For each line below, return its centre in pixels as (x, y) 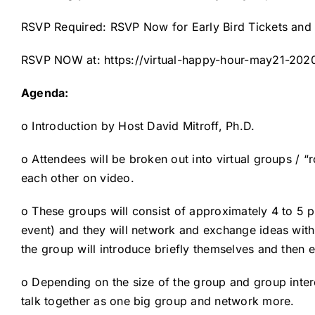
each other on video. (77, 178)
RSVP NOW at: (63, 60)
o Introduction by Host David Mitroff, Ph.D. (138, 126)
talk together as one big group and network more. (157, 301)
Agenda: (45, 93)
